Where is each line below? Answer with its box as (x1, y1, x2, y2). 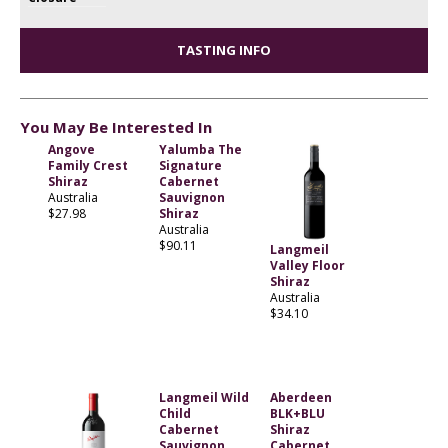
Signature (158, 157, 222, 175)
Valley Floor (269, 257, 345, 275)
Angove (48, 141, 95, 159)
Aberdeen (269, 389, 332, 407)
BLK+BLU (269, 405, 325, 423)
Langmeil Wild (158, 389, 249, 407)
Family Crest (48, 157, 128, 175)
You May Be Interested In (20, 116, 212, 137)
